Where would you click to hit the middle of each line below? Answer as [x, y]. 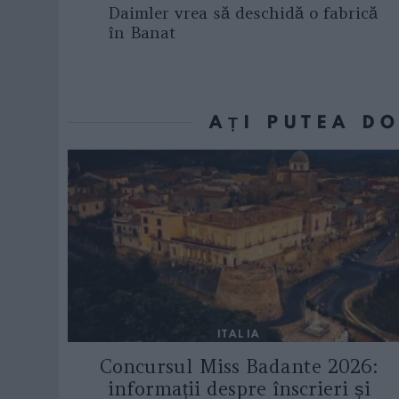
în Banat [142, 32]
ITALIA [239, 333]
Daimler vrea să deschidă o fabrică [243, 12]
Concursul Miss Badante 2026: [239, 367]
